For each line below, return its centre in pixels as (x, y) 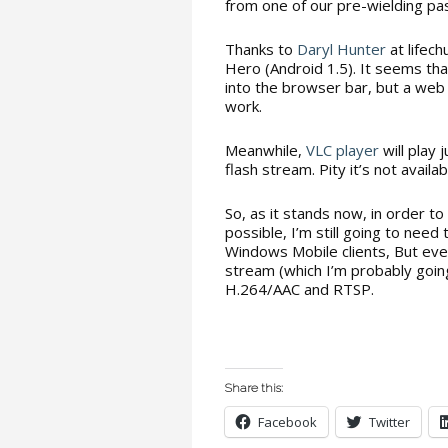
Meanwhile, (265, 150)
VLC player (342, 150)
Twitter (389, 422)
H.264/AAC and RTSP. (299, 289)
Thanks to (261, 49)
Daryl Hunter (341, 49)
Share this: (254, 388)
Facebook (287, 422)
